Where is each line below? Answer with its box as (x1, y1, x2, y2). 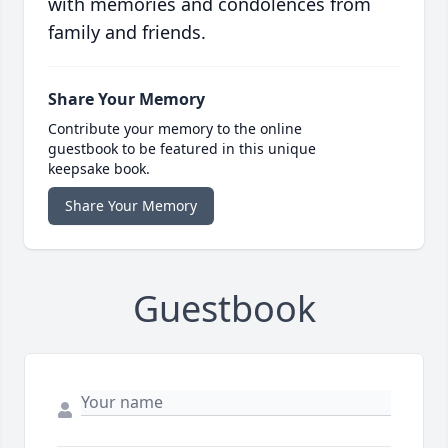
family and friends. (48, 20, 206, 45)
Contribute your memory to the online (48, 119, 302, 139)
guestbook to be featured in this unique (48, 139, 316, 159)
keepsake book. (48, 159, 150, 179)
